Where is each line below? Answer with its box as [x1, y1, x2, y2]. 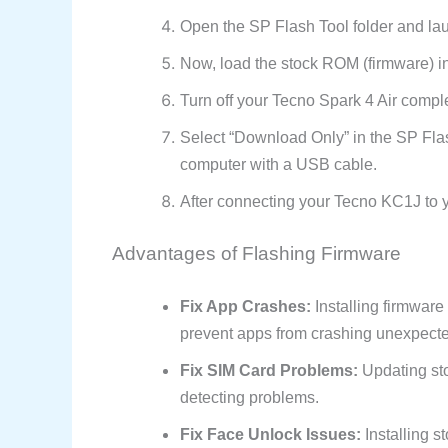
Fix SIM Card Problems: [180, 361, 358, 379]
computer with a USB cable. [180, 155, 377, 173]
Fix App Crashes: [180, 297, 311, 315]
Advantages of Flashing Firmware [112, 242, 401, 264]
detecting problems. [180, 388, 319, 406]
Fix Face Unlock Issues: [180, 425, 361, 443]
